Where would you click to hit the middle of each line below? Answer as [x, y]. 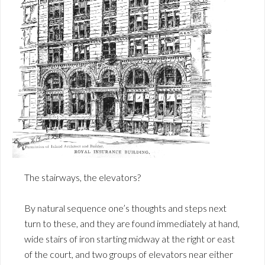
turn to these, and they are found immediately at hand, [132, 223]
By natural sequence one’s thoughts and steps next [125, 208]
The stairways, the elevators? [83, 177]
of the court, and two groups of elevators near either [129, 254]
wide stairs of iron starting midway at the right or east [130, 238]
